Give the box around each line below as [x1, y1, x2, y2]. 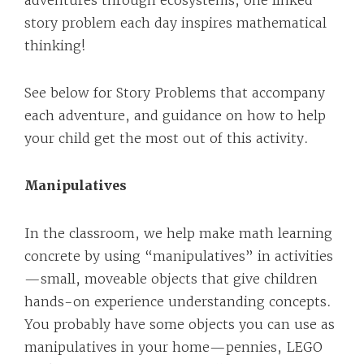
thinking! [24, 37, 85, 54]
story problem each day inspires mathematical [24, 15, 327, 31]
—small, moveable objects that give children [24, 271, 318, 287]
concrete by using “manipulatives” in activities [24, 248, 333, 264]
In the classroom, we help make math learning [24, 225, 332, 241]
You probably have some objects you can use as [24, 316, 335, 332]
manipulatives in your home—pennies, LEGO [24, 339, 323, 355]
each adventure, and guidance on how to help [24, 107, 326, 123]
